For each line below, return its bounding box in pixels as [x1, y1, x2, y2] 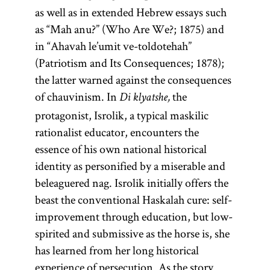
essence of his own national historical [34, 141, 207, 157]
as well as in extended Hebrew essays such [34, 4, 227, 20]
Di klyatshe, [119, 92, 170, 104]
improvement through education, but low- [34, 209, 233, 224]
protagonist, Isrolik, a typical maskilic [34, 107, 209, 123]
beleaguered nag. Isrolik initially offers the [34, 175, 228, 190]
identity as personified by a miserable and [34, 158, 225, 174]
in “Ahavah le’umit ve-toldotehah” [34, 38, 192, 54]
